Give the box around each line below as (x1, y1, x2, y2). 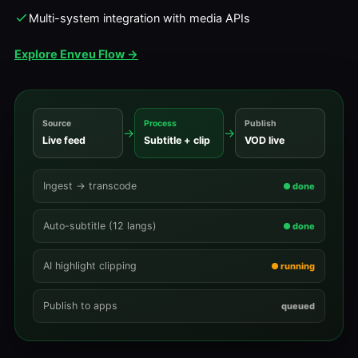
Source (42, 118, 71, 129)
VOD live (245, 134, 285, 146)
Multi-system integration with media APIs (29, 11, 250, 26)
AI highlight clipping (43, 260, 137, 272)
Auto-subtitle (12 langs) (43, 220, 157, 232)
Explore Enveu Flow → (14, 47, 138, 62)
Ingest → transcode (43, 180, 137, 192)
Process (143, 118, 177, 129)
